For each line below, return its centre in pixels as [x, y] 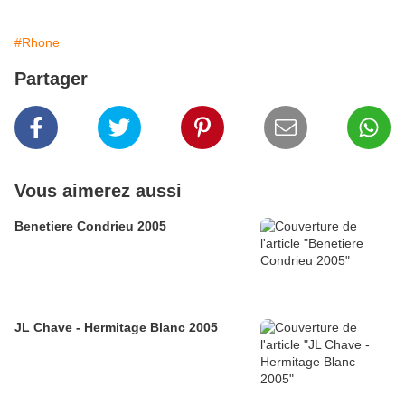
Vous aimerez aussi [98, 191]
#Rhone [37, 43]
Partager [51, 79]
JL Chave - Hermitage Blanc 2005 [116, 328]
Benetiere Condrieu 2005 [90, 226]
